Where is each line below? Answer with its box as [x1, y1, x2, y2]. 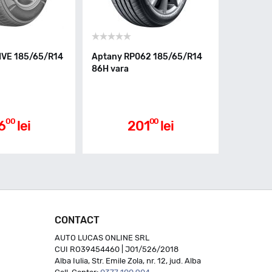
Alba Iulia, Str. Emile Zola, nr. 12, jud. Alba [54, 256, 201, 265]
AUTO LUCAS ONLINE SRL [54, 233, 149, 242]
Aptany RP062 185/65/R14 [92, 52, 202, 62]
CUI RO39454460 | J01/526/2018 [54, 245, 178, 254]
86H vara [92, 64, 129, 74]
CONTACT [54, 214, 100, 226]
